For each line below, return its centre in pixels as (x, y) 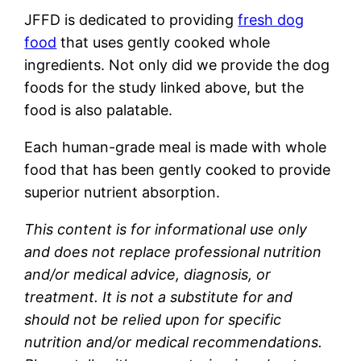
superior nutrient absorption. (122, 192)
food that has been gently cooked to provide (178, 169)
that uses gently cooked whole (164, 42)
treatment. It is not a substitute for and (159, 297)
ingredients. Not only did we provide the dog (177, 64)
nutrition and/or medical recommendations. (174, 342)
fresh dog (271, 19)
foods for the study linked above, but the (164, 87)
